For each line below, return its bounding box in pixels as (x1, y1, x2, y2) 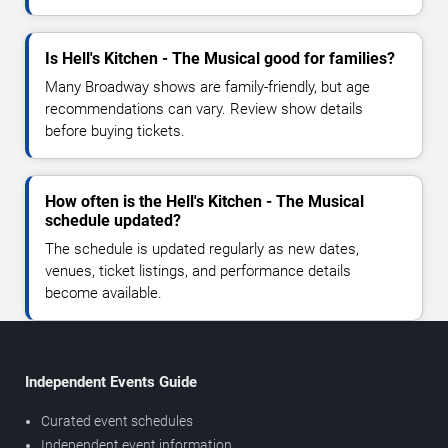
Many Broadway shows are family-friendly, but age (45, 78, 370, 97)
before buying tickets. (45, 122, 185, 141)
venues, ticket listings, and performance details (45, 262, 351, 281)
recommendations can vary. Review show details (45, 100, 363, 119)
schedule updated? (45, 211, 181, 231)
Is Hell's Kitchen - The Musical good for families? (45, 49, 395, 69)
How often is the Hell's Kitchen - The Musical (45, 192, 364, 212)
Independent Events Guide (25, 373, 197, 392)
